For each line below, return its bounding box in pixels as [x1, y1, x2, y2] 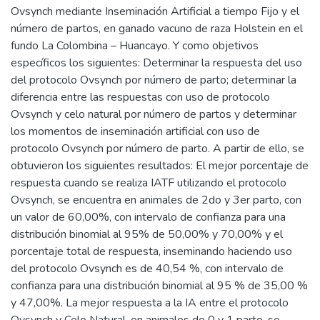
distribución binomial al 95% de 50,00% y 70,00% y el [11, 226, 283, 242]
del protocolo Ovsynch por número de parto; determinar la [11, 72, 296, 88]
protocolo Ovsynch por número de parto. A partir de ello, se [11, 141, 304, 156]
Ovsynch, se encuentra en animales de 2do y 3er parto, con [11, 192, 301, 208]
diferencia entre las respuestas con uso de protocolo [11, 89, 270, 105]
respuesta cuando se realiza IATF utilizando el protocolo [11, 175, 286, 191]
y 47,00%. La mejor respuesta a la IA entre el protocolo [11, 295, 289, 311]
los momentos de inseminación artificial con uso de [11, 124, 260, 139]
